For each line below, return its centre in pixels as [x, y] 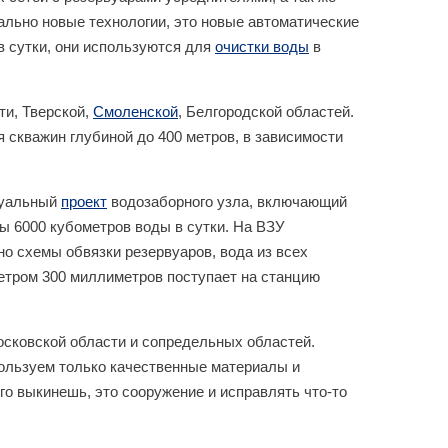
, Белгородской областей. [266, 111]
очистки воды [262, 46]
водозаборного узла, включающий [227, 201]
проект [84, 201]
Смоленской [135, 111]
